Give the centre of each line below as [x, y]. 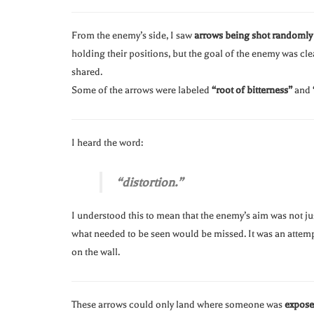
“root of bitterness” [252, 90]
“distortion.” [150, 183]
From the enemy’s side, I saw [133, 36]
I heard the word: [107, 143]
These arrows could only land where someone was [178, 305]
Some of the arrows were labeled [142, 90]
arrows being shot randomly [253, 36]
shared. [87, 72]
